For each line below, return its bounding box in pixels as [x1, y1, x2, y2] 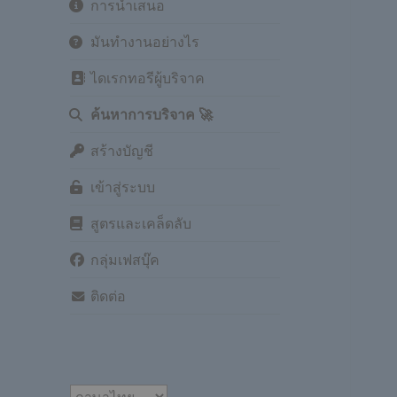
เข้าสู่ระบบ [90, 177, 156, 198]
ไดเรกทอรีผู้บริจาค [90, 68, 206, 89]
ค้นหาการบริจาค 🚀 [90, 105, 214, 125]
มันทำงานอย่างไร [90, 32, 200, 52]
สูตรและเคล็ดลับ [90, 214, 192, 234]
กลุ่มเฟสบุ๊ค [90, 250, 160, 270]
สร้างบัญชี [90, 141, 154, 161]
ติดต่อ [90, 286, 127, 307]
